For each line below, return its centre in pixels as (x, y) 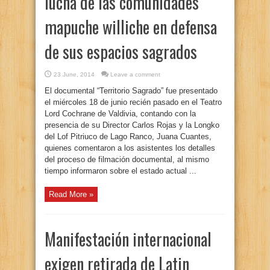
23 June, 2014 (74, 74)
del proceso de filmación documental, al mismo (127, 159)
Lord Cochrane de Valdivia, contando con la (120, 114)
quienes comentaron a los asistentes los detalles (130, 148)
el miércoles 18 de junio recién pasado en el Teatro (133, 102)
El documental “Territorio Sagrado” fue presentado (131, 91)
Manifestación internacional (128, 239)
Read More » (71, 194)
